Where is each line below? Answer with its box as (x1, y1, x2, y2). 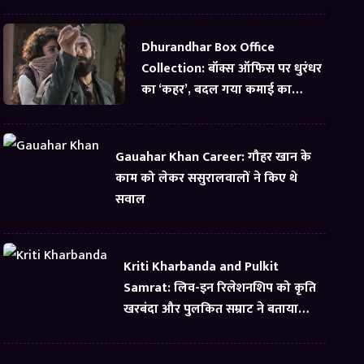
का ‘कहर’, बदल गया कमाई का (141, 79, 292, 101)
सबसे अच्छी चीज (123, 319, 205, 341)
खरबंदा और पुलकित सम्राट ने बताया (123, 298, 299, 320)
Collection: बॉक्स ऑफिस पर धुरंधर (141, 58, 323, 80)
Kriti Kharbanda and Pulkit (123, 256, 279, 278)
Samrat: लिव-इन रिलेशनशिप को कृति (123, 277, 317, 299)
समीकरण (141, 100, 188, 122)
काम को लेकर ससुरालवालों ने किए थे (115, 167, 298, 189)
